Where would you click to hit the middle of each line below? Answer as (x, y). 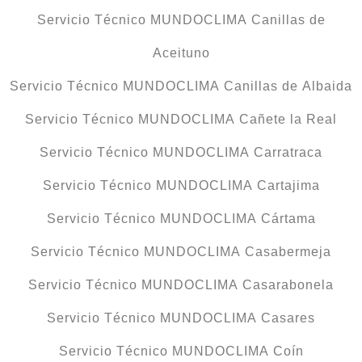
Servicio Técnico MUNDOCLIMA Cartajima (181, 186)
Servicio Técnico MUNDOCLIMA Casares (181, 318)
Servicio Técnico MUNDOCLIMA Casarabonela (181, 285)
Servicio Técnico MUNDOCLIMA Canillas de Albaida (181, 86)
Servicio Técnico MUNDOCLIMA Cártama (181, 219)
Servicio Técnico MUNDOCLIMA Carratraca (181, 153)
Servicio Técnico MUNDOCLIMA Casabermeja (181, 252)
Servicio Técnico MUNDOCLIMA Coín (181, 351)
